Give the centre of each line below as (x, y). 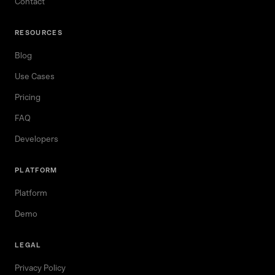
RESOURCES (39, 33)
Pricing (28, 97)
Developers (37, 139)
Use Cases (35, 76)
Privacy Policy (40, 268)
